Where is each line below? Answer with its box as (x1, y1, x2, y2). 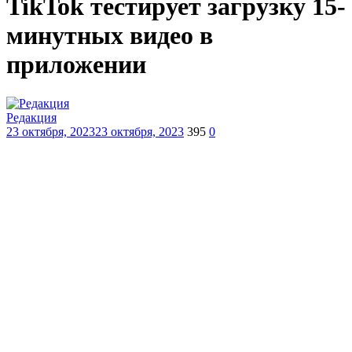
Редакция (6, 110, 57, 124)
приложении (6, 50, 146, 79)
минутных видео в (6, 21, 213, 50)
